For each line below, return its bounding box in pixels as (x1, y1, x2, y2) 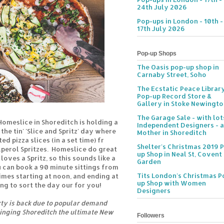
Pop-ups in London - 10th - (137, 17, 223, 25)
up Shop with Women (137, 179, 206, 187)
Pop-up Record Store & (137, 92, 211, 100)
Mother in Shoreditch (137, 128, 206, 137)
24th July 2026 (137, 3, 187, 11)
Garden (137, 157, 161, 166)
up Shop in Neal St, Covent (137, 150, 222, 158)
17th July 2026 (137, 24, 185, 33)
